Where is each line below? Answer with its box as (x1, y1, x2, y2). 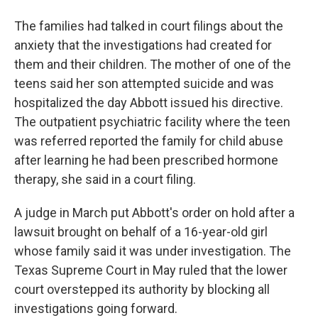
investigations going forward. (14, 301, 177, 316)
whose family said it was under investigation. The (14, 243, 291, 258)
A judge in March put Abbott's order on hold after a (14, 205, 295, 220)
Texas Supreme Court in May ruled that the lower (14, 263, 287, 278)
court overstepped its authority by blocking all (14, 282, 270, 297)
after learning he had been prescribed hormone (14, 153, 278, 168)
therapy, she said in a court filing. (14, 172, 196, 187)
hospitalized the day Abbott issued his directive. (14, 95, 283, 110)
